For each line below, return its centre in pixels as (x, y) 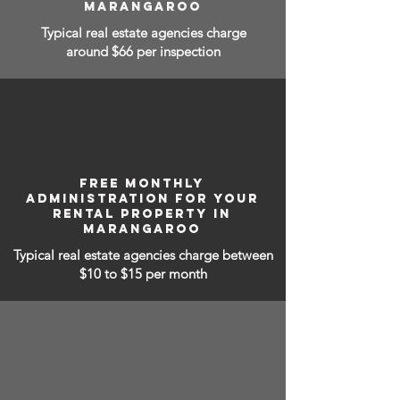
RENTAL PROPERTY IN (142, 214)
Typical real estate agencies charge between (143, 255)
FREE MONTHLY (142, 183)
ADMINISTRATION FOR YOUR (142, 199)
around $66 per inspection (143, 51)
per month (176, 274)
